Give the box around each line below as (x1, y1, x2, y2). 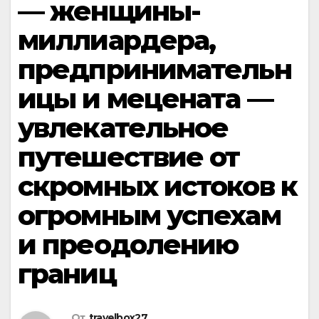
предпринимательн (18, 53, 291, 86)
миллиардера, (18, 23, 216, 57)
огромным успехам (18, 199, 281, 232)
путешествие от (18, 140, 240, 174)
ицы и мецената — (18, 82, 273, 115)
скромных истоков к (18, 169, 297, 203)
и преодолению (18, 228, 239, 261)
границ (18, 257, 116, 291)
